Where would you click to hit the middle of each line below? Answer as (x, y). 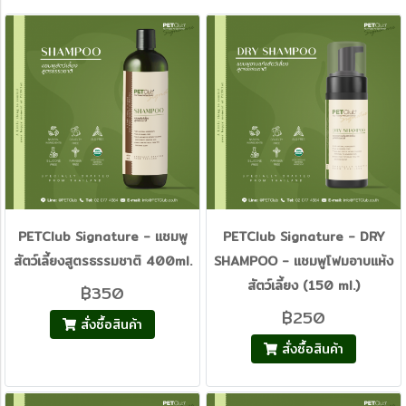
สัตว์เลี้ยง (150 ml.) (304, 286)
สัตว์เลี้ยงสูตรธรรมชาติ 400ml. (102, 261)
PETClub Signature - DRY (304, 237)
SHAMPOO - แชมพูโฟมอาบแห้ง (304, 261)
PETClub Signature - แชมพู (102, 237)
